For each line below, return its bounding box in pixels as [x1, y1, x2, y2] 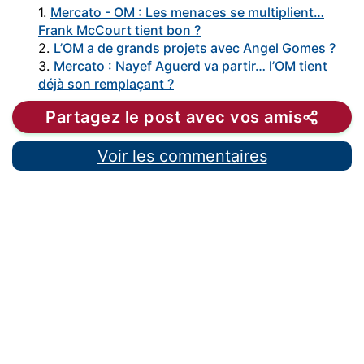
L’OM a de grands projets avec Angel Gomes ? [54, 40, 336, 57]
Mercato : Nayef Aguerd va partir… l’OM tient [54, 58, 327, 75]
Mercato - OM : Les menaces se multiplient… [50, 4, 324, 21]
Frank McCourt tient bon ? [38, 22, 201, 39]
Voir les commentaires [97, 146, 267, 167]
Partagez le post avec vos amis [45, 107, 303, 128]
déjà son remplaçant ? [38, 76, 174, 93]
